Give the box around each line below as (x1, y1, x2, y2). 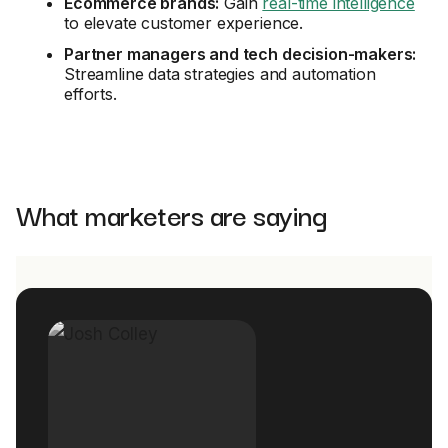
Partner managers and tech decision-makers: (64, 44, 417, 64)
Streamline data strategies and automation (64, 64, 376, 84)
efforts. (64, 84, 117, 104)
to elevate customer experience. (64, 13, 304, 33)
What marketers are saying (16, 192, 326, 235)
